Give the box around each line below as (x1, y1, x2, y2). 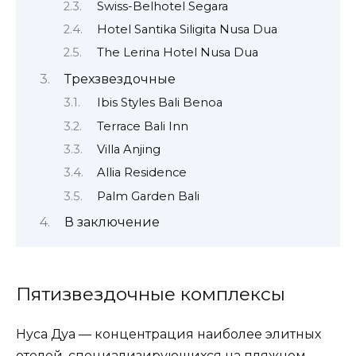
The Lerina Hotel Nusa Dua (96, 45, 258, 60)
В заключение (64, 215, 160, 230)
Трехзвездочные (64, 71, 176, 87)
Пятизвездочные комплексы (16, 283, 285, 306)
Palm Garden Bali (96, 188, 199, 203)
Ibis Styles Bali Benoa (96, 95, 222, 110)
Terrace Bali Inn (96, 118, 188, 133)
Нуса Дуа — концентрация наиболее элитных (16, 327, 321, 342)
